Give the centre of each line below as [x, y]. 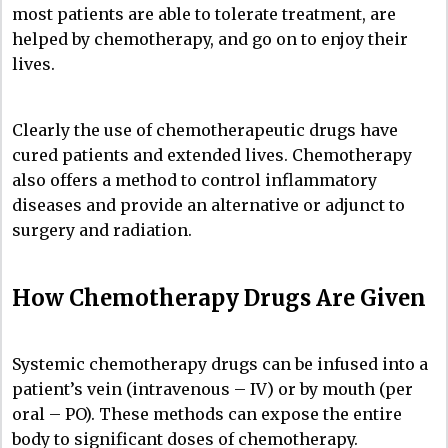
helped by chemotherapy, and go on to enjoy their [210, 38]
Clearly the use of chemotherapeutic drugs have [205, 129]
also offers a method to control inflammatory [194, 179]
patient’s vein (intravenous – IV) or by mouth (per [212, 388]
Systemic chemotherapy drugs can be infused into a [220, 363]
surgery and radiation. [102, 229]
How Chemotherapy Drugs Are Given [219, 297]
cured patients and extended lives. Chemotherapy [212, 154]
